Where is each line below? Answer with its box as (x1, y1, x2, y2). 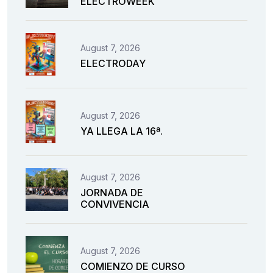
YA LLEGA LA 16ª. (80, 124, 163, 137)
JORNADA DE (80, 186, 143, 199)
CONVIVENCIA (80, 198, 149, 211)
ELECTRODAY (80, 57, 146, 69)
